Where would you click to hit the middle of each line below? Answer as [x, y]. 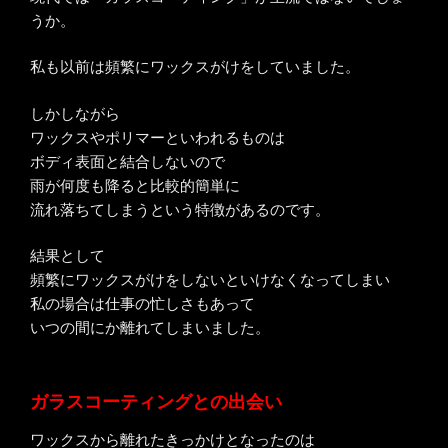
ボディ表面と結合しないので [127, 161]
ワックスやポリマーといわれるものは [157, 137]
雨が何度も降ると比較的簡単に [135, 185]
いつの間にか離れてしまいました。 [150, 328]
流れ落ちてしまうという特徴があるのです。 [180, 209]
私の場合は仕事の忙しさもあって [142, 304]
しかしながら [75, 113]
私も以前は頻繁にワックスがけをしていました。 [195, 67]
